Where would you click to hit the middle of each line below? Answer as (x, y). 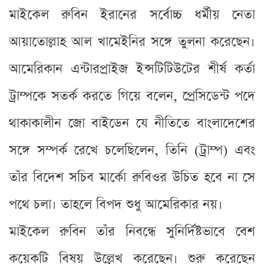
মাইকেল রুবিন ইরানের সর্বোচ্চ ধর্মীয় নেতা (132, 15)
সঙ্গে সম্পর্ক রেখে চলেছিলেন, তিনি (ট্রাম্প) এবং (132, 150)
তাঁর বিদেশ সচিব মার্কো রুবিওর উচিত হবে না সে (132, 177)
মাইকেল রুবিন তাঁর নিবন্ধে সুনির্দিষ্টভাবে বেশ (132, 232)
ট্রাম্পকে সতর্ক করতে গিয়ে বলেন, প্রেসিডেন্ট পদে (132, 96)
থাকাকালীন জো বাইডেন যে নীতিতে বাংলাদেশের (132, 123)
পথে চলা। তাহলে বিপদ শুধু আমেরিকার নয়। (116, 204)
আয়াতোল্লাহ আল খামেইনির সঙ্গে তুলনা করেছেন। (132, 42)
